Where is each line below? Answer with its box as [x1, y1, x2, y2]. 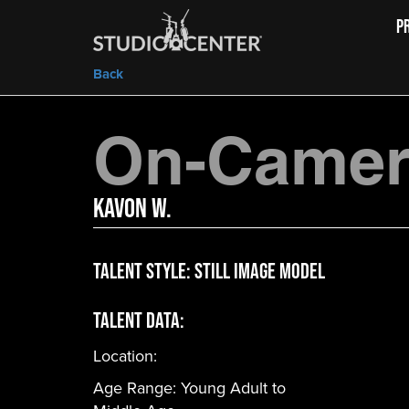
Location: [93, 344, 157, 368]
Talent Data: [93, 308, 184, 332]
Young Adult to [181, 376, 286, 400]
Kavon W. [93, 193, 172, 223]
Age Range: [93, 376, 181, 400]
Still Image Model [194, 258, 325, 283]
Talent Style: [93, 258, 194, 283]
